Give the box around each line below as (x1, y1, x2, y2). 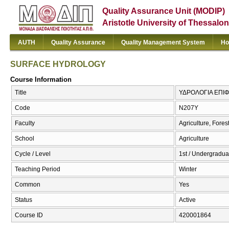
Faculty (15, 120, 35, 127)
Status (15, 196, 32, 204)
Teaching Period (15, 166, 60, 173)
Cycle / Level (15, 150, 51, 158)
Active (179, 196, 196, 204)
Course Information (10, 75, 72, 83)
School (15, 135, 34, 143)
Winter (179, 166, 197, 173)
